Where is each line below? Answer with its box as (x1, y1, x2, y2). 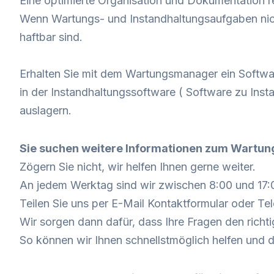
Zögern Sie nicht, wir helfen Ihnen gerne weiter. (20, 160, 256, 173)
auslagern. (20, 104, 72, 117)
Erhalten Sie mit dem (20, 67, 125, 80)
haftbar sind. (20, 31, 83, 43)
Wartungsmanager (125, 67, 218, 80)
